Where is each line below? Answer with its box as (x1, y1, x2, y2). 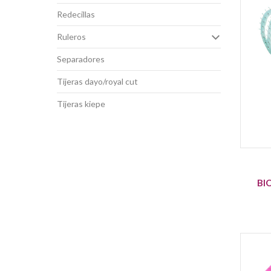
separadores (61, 53, 105, 64)
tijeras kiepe (62, 98, 105, 109)
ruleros (62, 31, 86, 42)
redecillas (62, 8, 95, 19)
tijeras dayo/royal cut (62, 76, 138, 87)
